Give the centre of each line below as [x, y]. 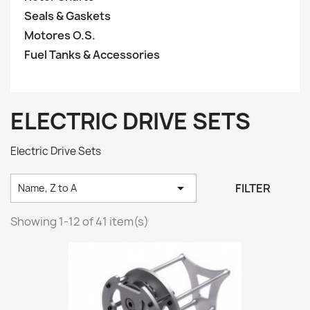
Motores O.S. [60, 35]
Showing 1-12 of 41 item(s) [80, 221]
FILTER [253, 188]
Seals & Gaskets [67, 16]
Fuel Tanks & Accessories [92, 55]
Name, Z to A [47, 188]
